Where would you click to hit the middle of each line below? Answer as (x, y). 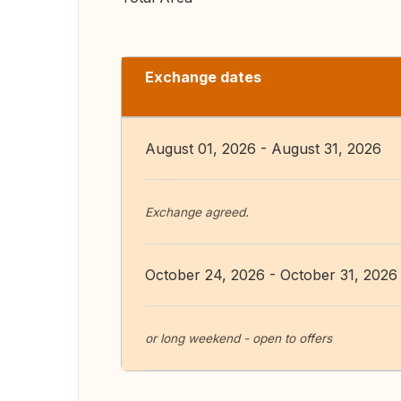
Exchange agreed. (197, 212)
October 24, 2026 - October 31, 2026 (271, 275)
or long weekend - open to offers (239, 338)
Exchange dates (203, 77)
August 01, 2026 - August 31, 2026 (263, 149)
